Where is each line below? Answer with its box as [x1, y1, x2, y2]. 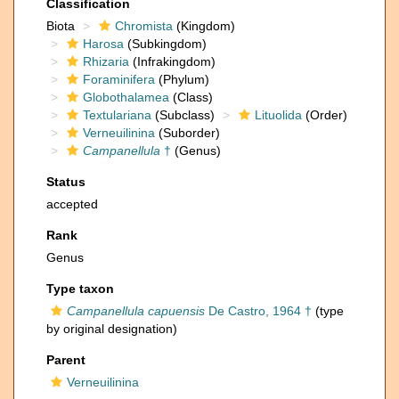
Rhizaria [83, 54, 129, 69]
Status [46, 175, 85, 189]
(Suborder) [155, 126, 220, 140]
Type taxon [46, 281, 114, 296]
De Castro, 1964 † [205, 304, 312, 318]
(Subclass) [151, 108, 215, 122]
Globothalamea [83, 90, 169, 104]
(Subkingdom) [124, 37, 207, 51]
